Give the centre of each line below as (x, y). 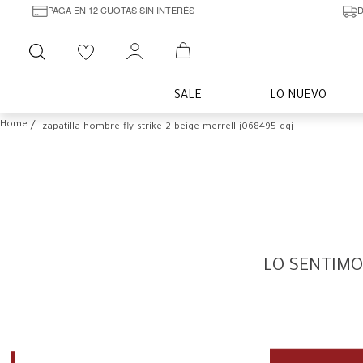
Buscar (79, 43)
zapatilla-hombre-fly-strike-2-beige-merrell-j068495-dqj (168, 128)
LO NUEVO (298, 96)
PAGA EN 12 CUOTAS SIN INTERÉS (121, 9)
